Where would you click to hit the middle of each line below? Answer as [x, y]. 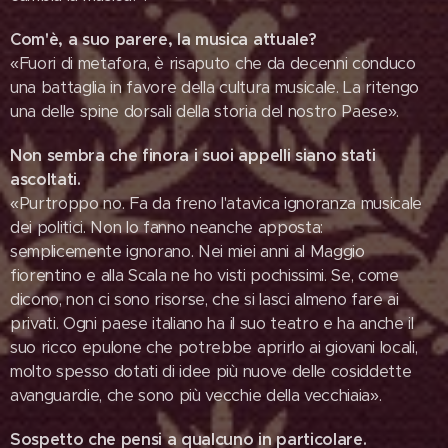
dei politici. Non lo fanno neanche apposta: [166, 227]
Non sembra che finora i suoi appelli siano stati [193, 155]
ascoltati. [45, 179]
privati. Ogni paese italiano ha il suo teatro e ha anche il [212, 323]
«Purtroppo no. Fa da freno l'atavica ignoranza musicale [216, 203]
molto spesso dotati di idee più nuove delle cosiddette [211, 371]
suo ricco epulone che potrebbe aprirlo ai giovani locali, [214, 347]
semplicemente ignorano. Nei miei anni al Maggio [187, 251]
